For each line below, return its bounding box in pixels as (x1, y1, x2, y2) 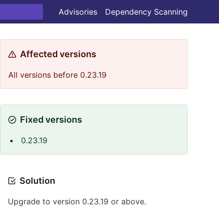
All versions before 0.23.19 (8, 70, 107, 80)
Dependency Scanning (105, 7, 188, 17)
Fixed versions (20, 114, 82, 125)
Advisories (59, 7, 97, 17)
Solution (20, 175, 55, 186)
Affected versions (20, 49, 96, 59)
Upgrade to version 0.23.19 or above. (8, 197, 146, 206)
